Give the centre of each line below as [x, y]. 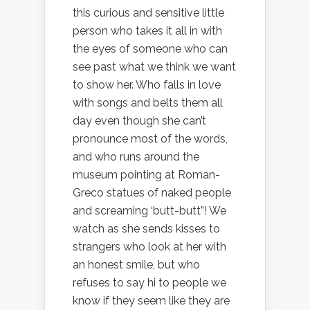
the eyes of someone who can [150, 49]
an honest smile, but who [136, 265]
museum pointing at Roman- [146, 175]
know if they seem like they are [151, 301]
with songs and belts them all [148, 103]
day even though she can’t [139, 121]
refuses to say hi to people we [149, 283]
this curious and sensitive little [148, 13]
